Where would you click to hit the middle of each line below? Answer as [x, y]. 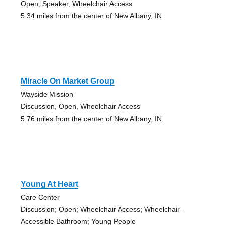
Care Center [40, 198]
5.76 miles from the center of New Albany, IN [91, 119]
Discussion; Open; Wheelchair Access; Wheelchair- [101, 210]
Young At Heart [49, 184]
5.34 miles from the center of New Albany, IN [91, 16]
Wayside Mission [47, 95]
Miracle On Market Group [67, 81]
